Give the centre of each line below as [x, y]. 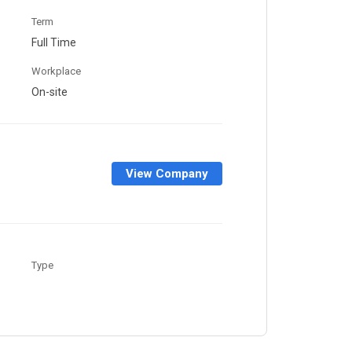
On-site [50, 92]
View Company [167, 173]
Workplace [57, 71]
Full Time [54, 42]
